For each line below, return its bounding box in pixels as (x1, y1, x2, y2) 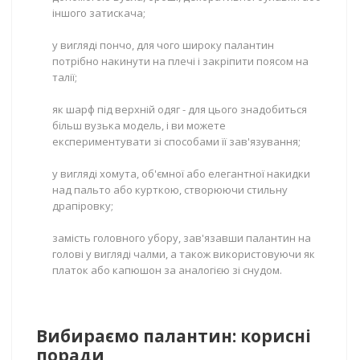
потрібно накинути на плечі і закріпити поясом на (52, 54, 309, 68)
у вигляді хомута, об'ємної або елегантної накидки (52, 166, 310, 181)
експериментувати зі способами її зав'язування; (52, 134, 301, 149)
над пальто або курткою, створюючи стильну (52, 182, 288, 197)
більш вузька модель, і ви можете (52, 118, 226, 133)
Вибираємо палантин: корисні (36, 325, 311, 347)
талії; (52, 70, 77, 84)
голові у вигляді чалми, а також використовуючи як (52, 247, 315, 261)
